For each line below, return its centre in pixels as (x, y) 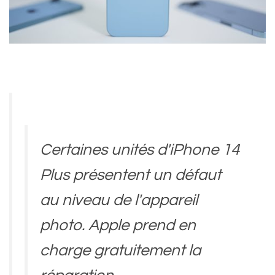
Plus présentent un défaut (130, 175)
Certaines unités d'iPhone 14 (140, 149)
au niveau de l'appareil (119, 200)
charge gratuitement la (120, 250)
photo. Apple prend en (118, 225)
